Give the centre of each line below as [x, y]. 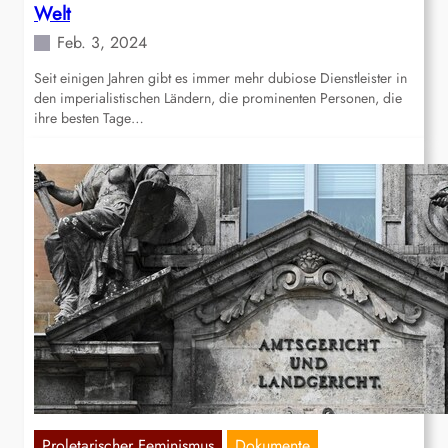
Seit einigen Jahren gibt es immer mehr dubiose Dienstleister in [220, 78]
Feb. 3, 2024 [102, 43]
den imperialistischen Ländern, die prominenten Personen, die [218, 98]
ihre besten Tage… [89, 118]
